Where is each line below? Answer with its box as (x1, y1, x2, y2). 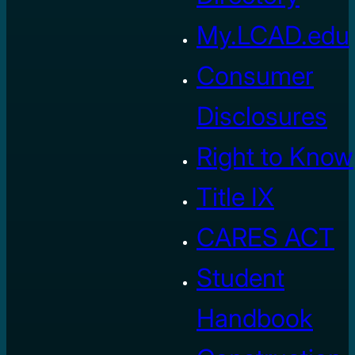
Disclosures (197, 101, 327, 132)
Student (197, 262, 284, 294)
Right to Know (197, 141, 353, 173)
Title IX (197, 181, 274, 213)
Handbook (197, 303, 313, 334)
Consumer (197, 60, 314, 92)
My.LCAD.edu (197, 20, 349, 52)
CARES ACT (197, 222, 334, 254)
